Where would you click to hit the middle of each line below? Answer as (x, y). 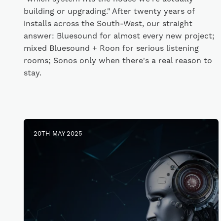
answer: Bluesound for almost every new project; (119, 36)
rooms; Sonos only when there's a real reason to (118, 61)
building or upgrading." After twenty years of (109, 11)
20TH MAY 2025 (58, 134)
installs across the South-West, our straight (108, 24)
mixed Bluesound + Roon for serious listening (111, 48)
